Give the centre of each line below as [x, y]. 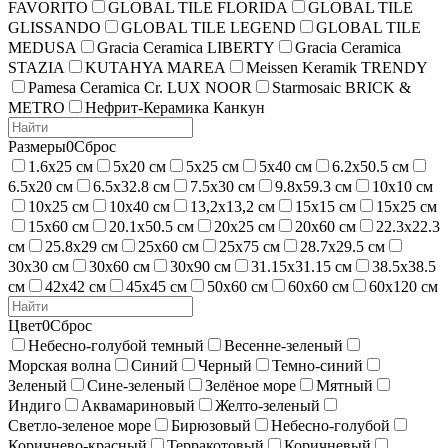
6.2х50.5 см [370, 166]
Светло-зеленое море [79, 425]
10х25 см [58, 206]
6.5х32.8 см [131, 186]
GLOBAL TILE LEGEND [208, 27]
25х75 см [249, 246]
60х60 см [318, 286]
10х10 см [402, 186]
